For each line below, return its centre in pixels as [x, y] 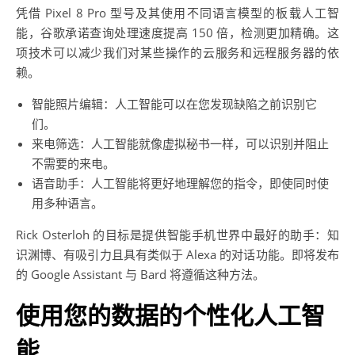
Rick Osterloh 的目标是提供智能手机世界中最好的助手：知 [177, 234]
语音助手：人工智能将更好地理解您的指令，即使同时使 [180, 183]
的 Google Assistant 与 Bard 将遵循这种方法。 [140, 274]
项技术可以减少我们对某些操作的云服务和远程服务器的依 [177, 52]
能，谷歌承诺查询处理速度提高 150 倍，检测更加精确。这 [177, 32]
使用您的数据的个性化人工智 [170, 315]
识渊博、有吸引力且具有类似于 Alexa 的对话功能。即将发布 [177, 254]
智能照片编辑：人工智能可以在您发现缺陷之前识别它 [174, 103]
